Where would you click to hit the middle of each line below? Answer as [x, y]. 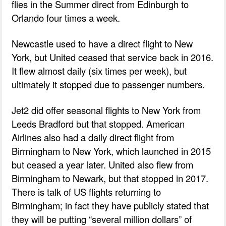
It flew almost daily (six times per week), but [99, 70]
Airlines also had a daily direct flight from [93, 137]
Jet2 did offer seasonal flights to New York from [106, 110]
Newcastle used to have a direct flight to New [102, 43]
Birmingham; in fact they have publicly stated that [110, 205]
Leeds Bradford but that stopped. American [98, 123]
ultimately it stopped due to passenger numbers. [108, 84]
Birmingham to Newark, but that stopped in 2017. [110, 178]
